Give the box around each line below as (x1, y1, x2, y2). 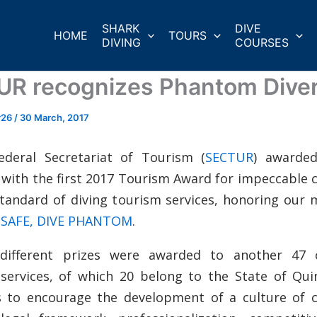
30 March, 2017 (20, 112, 89, 123)
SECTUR (205, 149, 254, 166)
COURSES (235, 35, 289, 50)
